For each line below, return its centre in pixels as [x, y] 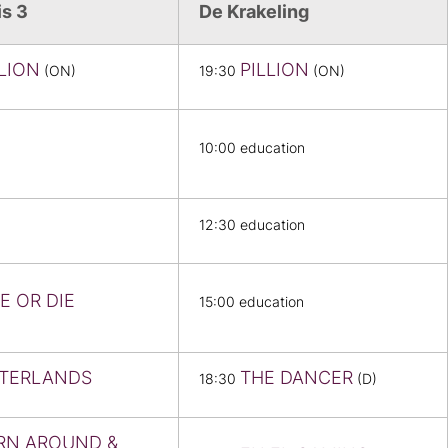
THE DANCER [296, 378]
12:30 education [252, 225]
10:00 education [252, 148]
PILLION [274, 70]
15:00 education [251, 302]
